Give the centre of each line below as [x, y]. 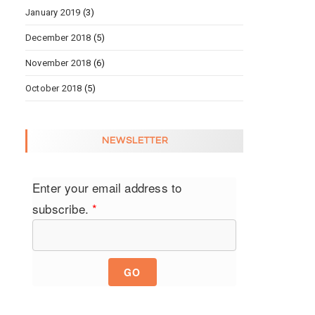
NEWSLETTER [135, 141]
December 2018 [58, 38]
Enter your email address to [107, 188]
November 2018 [58, 63]
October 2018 [54, 89]
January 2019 [53, 13]
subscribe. [63, 209]
